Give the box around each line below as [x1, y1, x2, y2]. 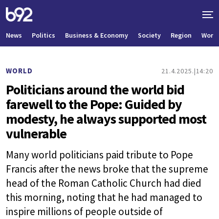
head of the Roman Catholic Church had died [6, 176, 201, 190]
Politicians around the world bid [6, 81, 184, 99]
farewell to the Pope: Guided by [6, 95, 182, 113]
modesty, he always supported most [6, 110, 206, 128]
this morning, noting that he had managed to [6, 191, 202, 204]
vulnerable [6, 125, 66, 143]
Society [138, 31, 161, 40]
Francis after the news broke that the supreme [6, 162, 208, 176]
